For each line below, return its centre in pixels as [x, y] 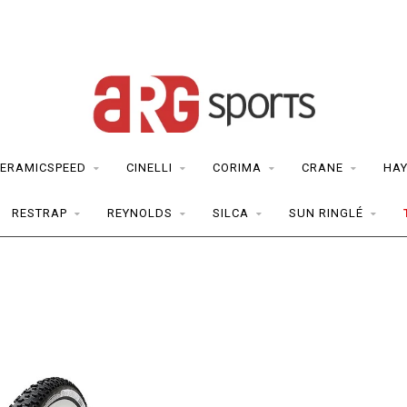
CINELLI [149, 168]
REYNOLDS [139, 213]
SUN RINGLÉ [326, 213]
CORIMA [237, 168]
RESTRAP [39, 213]
